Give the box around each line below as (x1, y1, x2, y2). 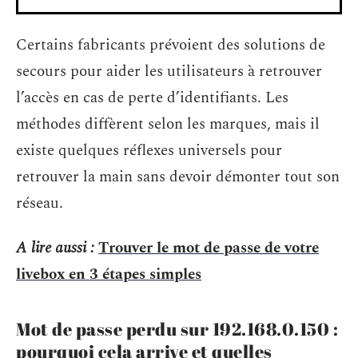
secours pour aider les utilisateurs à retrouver (16, 60, 322, 83)
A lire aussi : (16, 236, 94, 260)
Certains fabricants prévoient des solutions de (16, 34, 325, 57)
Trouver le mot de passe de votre (98, 236, 319, 260)
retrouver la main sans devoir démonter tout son (16, 165, 340, 189)
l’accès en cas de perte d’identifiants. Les (16, 86, 288, 109)
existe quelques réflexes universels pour (16, 139, 282, 162)
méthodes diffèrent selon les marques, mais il (16, 113, 320, 136)
